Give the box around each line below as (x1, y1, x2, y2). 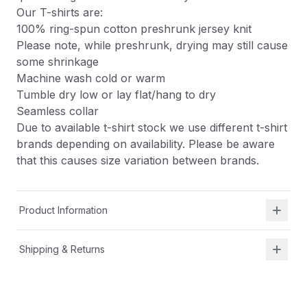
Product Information (19, 204, 108, 216)
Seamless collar (16, 104, 99, 118)
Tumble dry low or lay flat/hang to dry (16, 88, 216, 101)
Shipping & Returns (19, 243, 105, 255)
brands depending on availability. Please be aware (16, 137, 275, 151)
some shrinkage (16, 55, 99, 69)
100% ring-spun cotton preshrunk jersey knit (16, 22, 251, 36)
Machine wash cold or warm (16, 71, 165, 85)
